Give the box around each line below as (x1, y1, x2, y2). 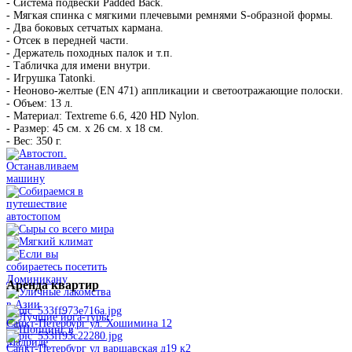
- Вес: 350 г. (6, 135, 62, 148)
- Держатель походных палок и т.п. (6, 47, 173, 60)
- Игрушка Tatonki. (6, 72, 96, 85)
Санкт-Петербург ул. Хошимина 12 (6, 317, 172, 330)
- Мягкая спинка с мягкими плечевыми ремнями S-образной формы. (6, 9, 333, 22)
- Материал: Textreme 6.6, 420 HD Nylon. (6, 110, 200, 123)
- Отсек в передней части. (6, 35, 129, 47)
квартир (48, 278, 99, 292)
